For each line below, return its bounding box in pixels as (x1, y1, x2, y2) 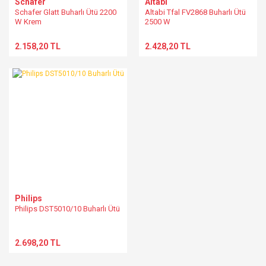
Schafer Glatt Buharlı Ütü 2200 (15, 8, 116, 17)
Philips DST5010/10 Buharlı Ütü (15, 204, 120, 213)
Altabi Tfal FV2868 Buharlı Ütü (145, 8, 246, 17)
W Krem (15, 17, 42, 26)
